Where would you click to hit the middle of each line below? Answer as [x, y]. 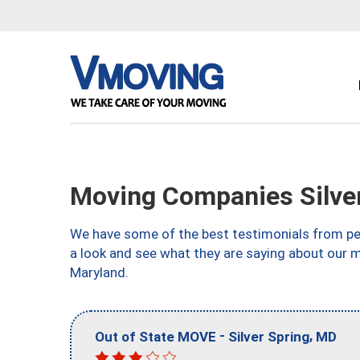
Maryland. [99, 272]
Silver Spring [269, 336]
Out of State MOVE [155, 336]
